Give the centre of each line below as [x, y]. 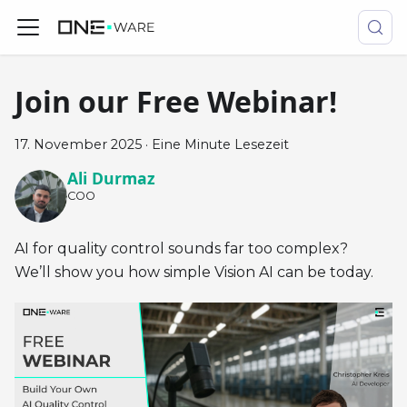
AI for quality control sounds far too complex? [181, 248]
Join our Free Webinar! [176, 101]
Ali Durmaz [111, 179]
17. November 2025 [78, 144]
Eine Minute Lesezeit [220, 144]
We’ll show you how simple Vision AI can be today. [194, 272]
